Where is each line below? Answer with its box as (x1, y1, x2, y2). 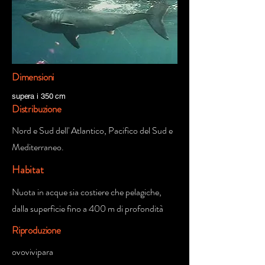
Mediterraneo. (12, 140, 64, 154)
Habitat (12, 162, 44, 177)
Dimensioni (12, 70, 54, 84)
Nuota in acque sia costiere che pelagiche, (12, 185, 161, 199)
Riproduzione (12, 223, 61, 237)
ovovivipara (12, 245, 53, 258)
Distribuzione (12, 102, 62, 116)
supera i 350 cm (12, 92, 66, 101)
